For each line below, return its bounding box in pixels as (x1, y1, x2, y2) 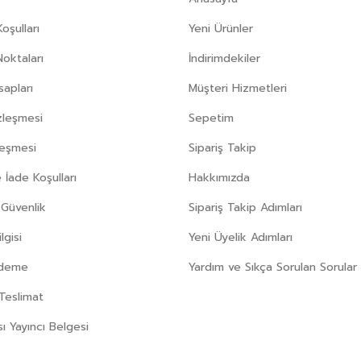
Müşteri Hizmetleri (189, 80, 287, 98)
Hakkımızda (189, 169, 250, 187)
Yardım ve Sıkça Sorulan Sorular (189, 259, 357, 276)
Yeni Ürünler (189, 20, 253, 38)
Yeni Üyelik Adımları (189, 229, 293, 247)
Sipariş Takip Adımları (189, 199, 302, 217)
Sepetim (189, 110, 234, 127)
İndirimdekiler (189, 50, 260, 68)
